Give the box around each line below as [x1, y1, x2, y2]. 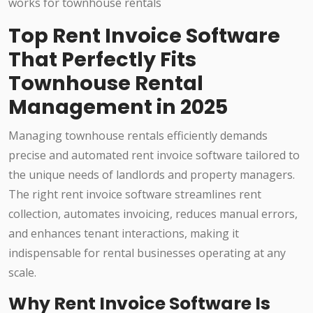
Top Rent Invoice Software [8, 22, 280, 50]
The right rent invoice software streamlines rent [8, 187, 261, 203]
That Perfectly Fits [8, 45, 196, 74]
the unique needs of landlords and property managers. [8, 167, 295, 183]
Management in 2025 [8, 93, 228, 122]
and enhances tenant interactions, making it [8, 226, 239, 242]
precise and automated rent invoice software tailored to [8, 147, 300, 163]
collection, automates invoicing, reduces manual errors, [8, 206, 298, 222]
